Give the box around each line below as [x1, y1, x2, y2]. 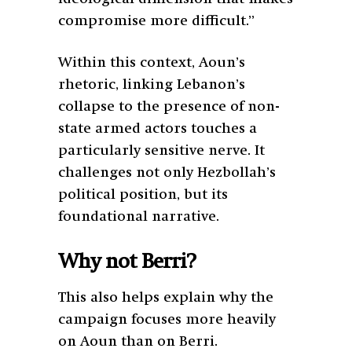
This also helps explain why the [58, 290, 273, 305]
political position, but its [58, 187, 228, 202]
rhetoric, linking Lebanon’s [58, 77, 245, 92]
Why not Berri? [58, 251, 196, 273]
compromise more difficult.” [58, 13, 255, 28]
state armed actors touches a [58, 121, 257, 136]
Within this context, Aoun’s [58, 55, 245, 70]
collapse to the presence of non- [58, 99, 280, 114]
